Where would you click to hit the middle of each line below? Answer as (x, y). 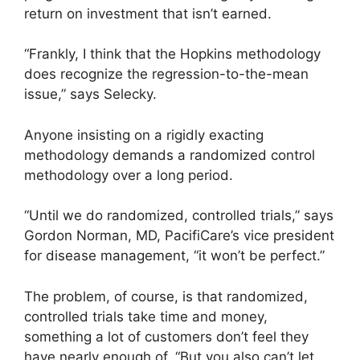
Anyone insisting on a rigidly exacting (144, 135)
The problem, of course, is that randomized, (166, 296)
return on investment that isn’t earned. (148, 13)
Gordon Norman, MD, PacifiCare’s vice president (179, 236)
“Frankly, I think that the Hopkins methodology (172, 54)
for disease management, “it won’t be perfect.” (174, 256)
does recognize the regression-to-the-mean (166, 74)
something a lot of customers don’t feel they (166, 336)
